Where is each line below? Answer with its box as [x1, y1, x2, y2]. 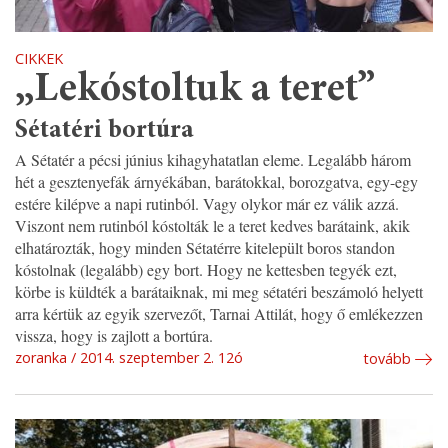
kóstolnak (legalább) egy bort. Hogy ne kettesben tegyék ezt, [15, 259, 397, 281]
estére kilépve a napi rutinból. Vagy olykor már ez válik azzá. [15, 193, 399, 215]
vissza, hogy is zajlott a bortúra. [15, 325, 213, 347]
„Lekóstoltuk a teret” [15, 69, 375, 111]
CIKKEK [15, 48, 63, 68]
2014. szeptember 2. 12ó [80, 348, 243, 368]
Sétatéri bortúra [15, 118, 194, 145]
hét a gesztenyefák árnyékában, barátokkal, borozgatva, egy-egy [15, 171, 418, 193]
